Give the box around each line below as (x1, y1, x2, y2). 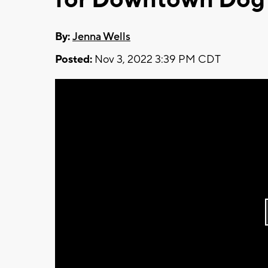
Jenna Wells (72, 29, 130, 44)
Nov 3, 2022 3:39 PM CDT (92, 52, 221, 66)
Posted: (55, 52, 92, 66)
